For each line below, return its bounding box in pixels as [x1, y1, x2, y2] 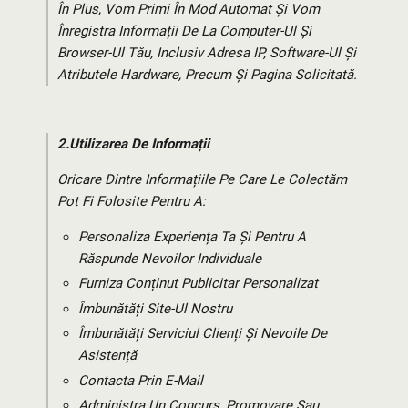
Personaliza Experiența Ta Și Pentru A [77, 229, 306, 245]
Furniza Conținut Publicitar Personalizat [77, 275, 318, 292]
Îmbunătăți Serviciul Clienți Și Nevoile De [77, 325, 327, 342]
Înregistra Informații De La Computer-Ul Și [57, 23, 311, 39]
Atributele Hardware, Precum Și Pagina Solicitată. [57, 66, 357, 83]
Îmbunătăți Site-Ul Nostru [77, 300, 232, 317]
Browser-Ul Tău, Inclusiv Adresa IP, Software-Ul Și [57, 45, 356, 61]
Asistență [77, 347, 137, 364]
